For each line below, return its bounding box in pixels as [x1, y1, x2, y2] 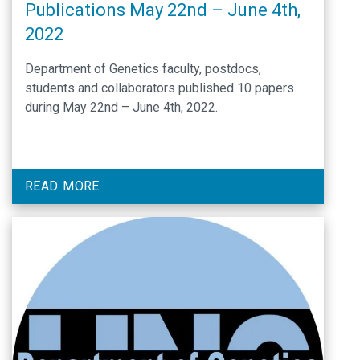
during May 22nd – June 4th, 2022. [25, 99, 218, 115]
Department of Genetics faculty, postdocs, [25, 60, 261, 76]
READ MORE [25, 178, 100, 194]
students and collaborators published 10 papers [25, 80, 294, 96]
